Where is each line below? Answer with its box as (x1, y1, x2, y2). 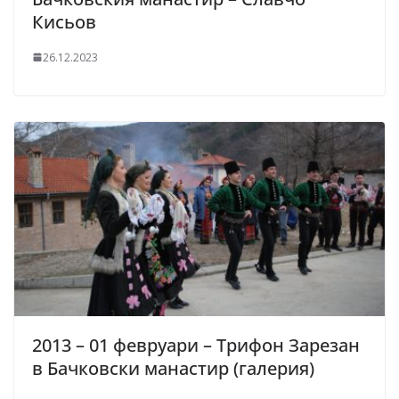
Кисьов (32, 9, 96, 34)
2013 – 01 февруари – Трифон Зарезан (32, 333, 360, 358)
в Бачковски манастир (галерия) (32, 356, 314, 381)
